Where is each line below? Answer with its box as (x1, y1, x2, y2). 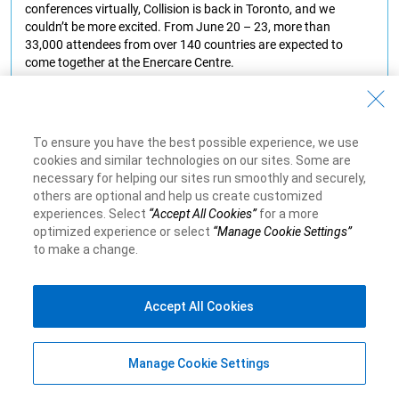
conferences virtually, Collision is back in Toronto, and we (25, 2, 335, 16)
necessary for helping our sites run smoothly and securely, (32, 171, 366, 185)
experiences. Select (32, 207, 149, 221)
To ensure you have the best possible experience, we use (32, 135, 359, 150)
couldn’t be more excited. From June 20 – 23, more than (25, 20, 330, 34)
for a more (256, 207, 319, 221)
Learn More (33, 92, 96, 106)
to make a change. (32, 242, 138, 256)
